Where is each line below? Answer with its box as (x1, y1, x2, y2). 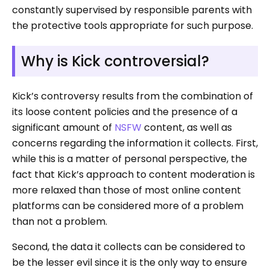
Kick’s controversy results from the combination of (12, 89, 253, 103)
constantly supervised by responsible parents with (12, 2, 252, 17)
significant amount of (12, 120, 112, 134)
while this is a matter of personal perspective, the (12, 151, 247, 166)
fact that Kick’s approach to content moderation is (12, 167, 255, 181)
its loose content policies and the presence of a (12, 104, 237, 119)
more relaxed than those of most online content (12, 183, 241, 197)
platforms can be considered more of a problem (12, 198, 243, 213)
